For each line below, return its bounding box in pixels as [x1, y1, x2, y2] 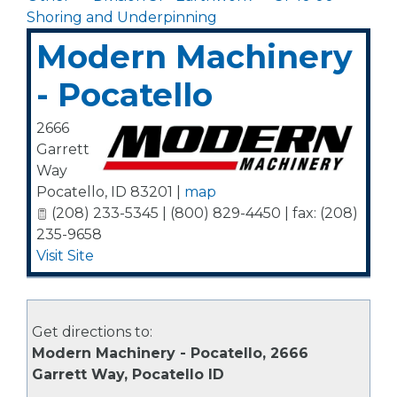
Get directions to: [32, 323, 152, 340]
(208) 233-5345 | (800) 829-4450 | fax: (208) [48, 205, 358, 222]
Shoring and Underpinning [27, 9, 217, 26]
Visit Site [36, 247, 94, 264]
